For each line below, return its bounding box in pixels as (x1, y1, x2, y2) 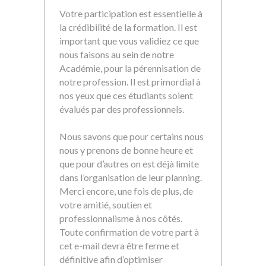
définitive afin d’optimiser (59, 254, 163, 265)
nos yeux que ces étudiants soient (59, 90, 193, 101)
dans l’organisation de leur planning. (59, 172, 202, 183)
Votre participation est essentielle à (59, 8, 202, 19)
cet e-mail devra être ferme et (59, 240, 179, 251)
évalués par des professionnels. (59, 103, 184, 115)
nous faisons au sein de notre (59, 49, 174, 60)
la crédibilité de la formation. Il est (59, 21, 197, 33)
